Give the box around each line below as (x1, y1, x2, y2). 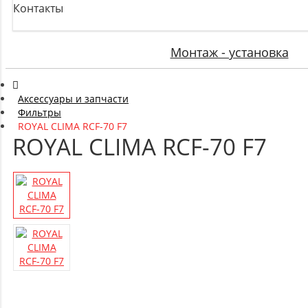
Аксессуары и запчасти (18, 92, 129, 105)
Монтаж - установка (170, 44, 289, 60)
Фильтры (18, 106, 61, 119)
